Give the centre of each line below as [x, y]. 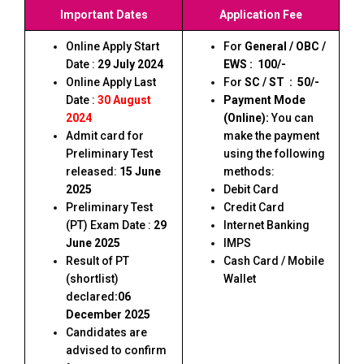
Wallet [240, 279]
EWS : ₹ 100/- [255, 64]
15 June [140, 171]
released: [93, 171]
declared [90, 297]
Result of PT [97, 261]
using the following [274, 154]
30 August [124, 100]
